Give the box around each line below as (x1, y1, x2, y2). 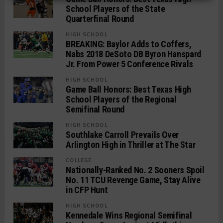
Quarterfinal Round (66, 13, 134, 24)
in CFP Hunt (66, 184, 108, 195)
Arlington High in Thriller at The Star (66, 139, 196, 150)
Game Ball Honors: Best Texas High (66, 84, 191, 95)
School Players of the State (66, 3, 165, 14)
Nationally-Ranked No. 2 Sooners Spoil (66, 164, 205, 175)
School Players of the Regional (66, 94, 177, 105)
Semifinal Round (66, 104, 124, 114)
